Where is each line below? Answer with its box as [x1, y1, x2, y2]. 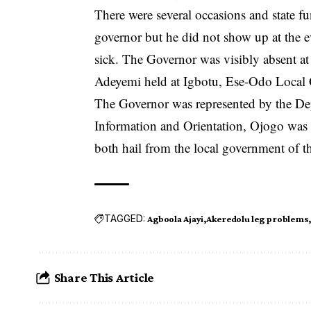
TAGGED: [104, 212, 146, 225]
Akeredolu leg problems [205, 212, 309, 224]
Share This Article [53, 270, 155, 285]
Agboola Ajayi [147, 212, 204, 224]
